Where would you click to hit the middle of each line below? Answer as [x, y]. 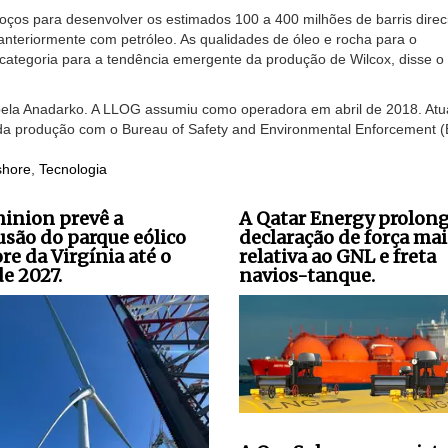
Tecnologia [73, 169]
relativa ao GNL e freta [337, 257]
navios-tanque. [306, 276]
